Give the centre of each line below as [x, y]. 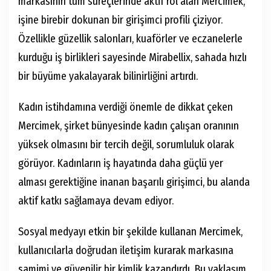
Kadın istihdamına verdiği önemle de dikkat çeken [126, 107]
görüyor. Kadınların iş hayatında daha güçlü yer [121, 163]
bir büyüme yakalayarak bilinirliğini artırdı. [108, 76]
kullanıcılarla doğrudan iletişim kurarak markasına [126, 250]
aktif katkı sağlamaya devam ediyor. [96, 201]
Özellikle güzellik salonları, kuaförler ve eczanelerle [130, 39]
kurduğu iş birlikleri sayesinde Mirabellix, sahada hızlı [132, 57]
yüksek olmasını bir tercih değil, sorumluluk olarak [126, 145]
